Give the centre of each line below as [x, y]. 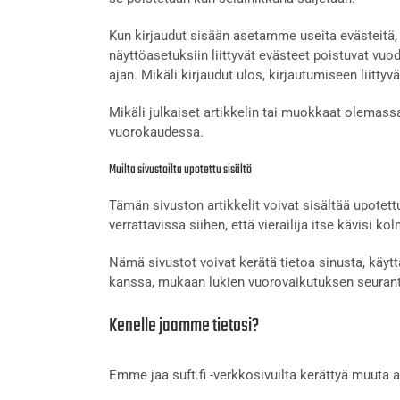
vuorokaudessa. [156, 132]
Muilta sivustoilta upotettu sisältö [180, 170]
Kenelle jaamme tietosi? [184, 325]
